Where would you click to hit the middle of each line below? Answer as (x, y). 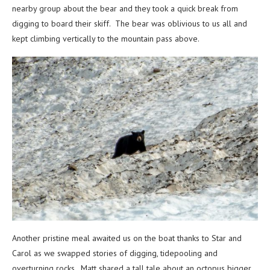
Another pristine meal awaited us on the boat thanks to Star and (127, 238)
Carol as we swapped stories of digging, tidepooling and (115, 253)
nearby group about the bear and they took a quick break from (125, 9)
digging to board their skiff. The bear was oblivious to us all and (130, 24)
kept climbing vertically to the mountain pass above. (106, 39)
